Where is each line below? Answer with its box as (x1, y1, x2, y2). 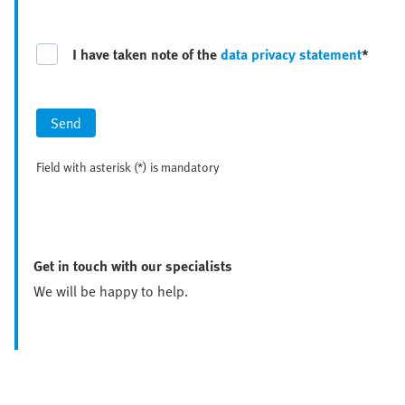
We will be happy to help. (33, 280, 188, 303)
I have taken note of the (72, 43, 221, 66)
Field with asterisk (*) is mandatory (36, 157, 220, 177)
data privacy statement (221, 43, 362, 66)
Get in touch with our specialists (33, 255, 232, 278)
